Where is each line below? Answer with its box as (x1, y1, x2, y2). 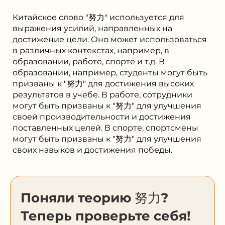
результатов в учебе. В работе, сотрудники (13, 89, 192, 99)
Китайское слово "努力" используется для (13, 12, 184, 22)
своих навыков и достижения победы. (13, 145, 172, 155)
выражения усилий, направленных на (13, 23, 172, 33)
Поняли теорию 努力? (21, 189, 168, 206)
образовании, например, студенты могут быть (13, 67, 207, 77)
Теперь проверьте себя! (21, 207, 191, 224)
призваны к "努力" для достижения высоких (13, 78, 194, 88)
